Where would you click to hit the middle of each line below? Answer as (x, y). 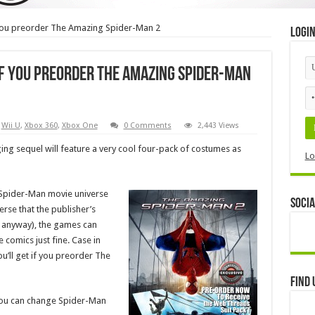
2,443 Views (218, 125)
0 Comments (147, 125)
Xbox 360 (41, 125)
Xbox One (79, 125)
